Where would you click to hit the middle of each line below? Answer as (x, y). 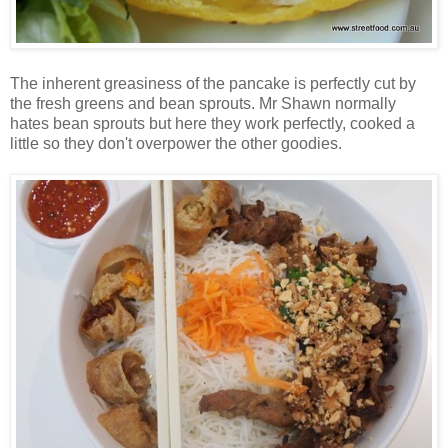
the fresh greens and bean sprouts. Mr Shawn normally (203, 103)
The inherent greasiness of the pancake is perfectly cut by (213, 83)
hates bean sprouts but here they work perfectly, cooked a (212, 123)
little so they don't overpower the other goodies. (176, 143)
